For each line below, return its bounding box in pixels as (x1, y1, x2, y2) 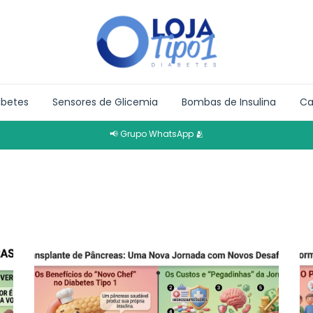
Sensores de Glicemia (52, 95, 158, 109)
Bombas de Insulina (182, 95, 276, 109)
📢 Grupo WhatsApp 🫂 (109, 128, 204, 140)
